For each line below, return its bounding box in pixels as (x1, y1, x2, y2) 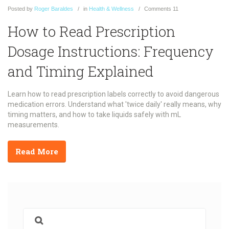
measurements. (8, 120, 59, 129)
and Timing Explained (8, 61, 153, 81)
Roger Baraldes (34, 6, 73, 12)
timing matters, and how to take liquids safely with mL (8, 110, 181, 119)
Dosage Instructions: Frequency (8, 41, 214, 61)
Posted (8, 6, 25, 12)
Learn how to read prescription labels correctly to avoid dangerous (8, 89, 219, 98)
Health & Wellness (89, 6, 134, 12)
